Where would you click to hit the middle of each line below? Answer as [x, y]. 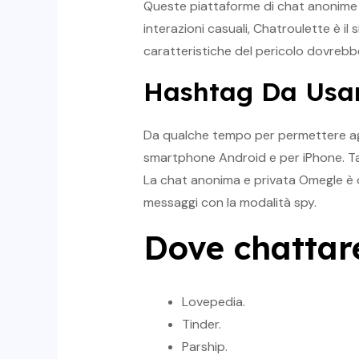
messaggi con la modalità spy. [230, 203]
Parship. [204, 347]
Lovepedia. [213, 302]
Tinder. [201, 325]
